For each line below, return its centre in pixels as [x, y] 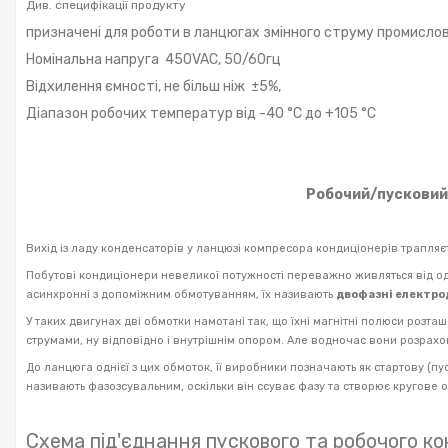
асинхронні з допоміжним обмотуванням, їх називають [181, 294]
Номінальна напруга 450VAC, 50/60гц [153, 59]
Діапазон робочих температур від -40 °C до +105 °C [201, 113]
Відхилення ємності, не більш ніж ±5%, [153, 86]
